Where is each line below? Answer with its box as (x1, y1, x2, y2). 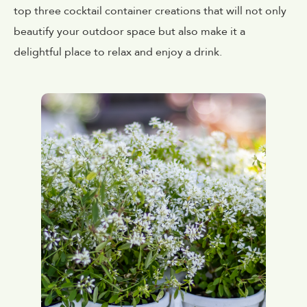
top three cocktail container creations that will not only (14, 3, 286, 19)
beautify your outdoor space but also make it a (14, 23, 245, 39)
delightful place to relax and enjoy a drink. (14, 44, 222, 60)
